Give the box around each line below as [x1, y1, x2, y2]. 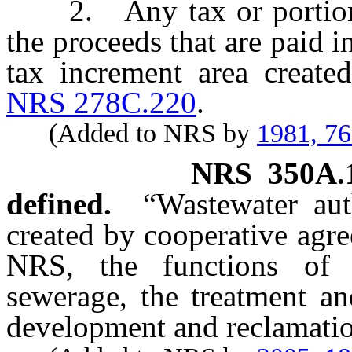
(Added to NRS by [6, 119, 257, 148]
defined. [6, 187, 112, 222]
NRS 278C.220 [6, 86, 196, 120]
